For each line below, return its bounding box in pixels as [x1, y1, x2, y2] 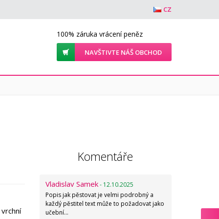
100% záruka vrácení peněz [57, 29, 143, 39]
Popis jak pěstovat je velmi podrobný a [45, 191, 153, 199]
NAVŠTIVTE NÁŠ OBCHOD [85, 48, 162, 57]
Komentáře [78, 149, 133, 164]
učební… [45, 208, 68, 217]
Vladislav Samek [45, 179, 98, 189]
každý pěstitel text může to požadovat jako [45, 199, 164, 208]
